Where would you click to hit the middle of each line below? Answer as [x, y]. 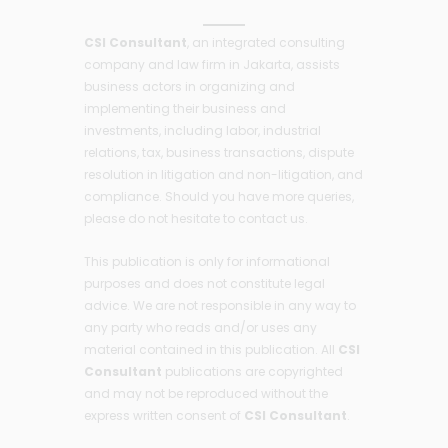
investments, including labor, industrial [202, 130]
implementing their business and [185, 108]
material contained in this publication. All [211, 349]
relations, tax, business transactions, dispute [219, 152]
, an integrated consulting [266, 42]
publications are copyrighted [252, 371]
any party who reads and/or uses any [200, 327]
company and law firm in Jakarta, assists [212, 64]
